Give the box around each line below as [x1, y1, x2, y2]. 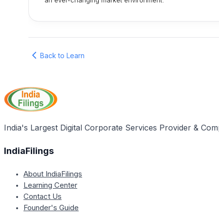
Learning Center [23, 180, 77, 190]
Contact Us [23, 191, 62, 201]
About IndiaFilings [23, 169, 82, 178]
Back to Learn [40, 51, 85, 60]
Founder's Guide [23, 202, 79, 212]
